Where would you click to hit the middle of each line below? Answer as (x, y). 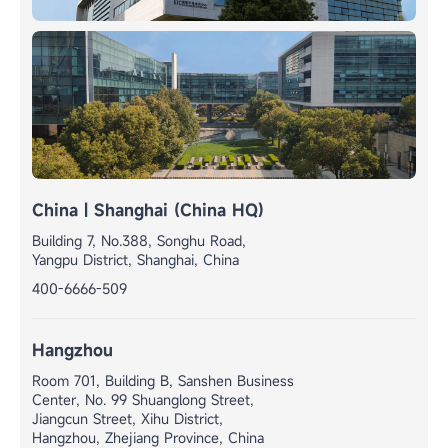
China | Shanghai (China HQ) (148, 209)
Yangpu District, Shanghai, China (135, 259)
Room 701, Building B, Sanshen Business (163, 380)
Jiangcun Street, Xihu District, (127, 418)
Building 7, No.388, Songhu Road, (139, 240)
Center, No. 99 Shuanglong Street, (143, 399)
